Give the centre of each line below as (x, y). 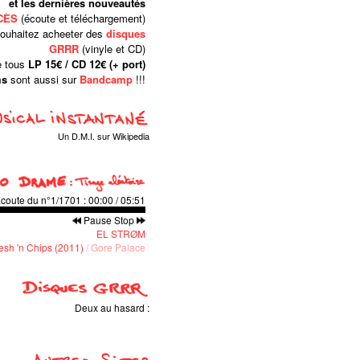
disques (126, 33)
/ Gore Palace (115, 247)
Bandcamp (106, 79)
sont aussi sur (43, 79)
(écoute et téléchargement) (82, 18)
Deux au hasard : (112, 307)
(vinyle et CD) (114, 49)
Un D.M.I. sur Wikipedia (104, 136)
